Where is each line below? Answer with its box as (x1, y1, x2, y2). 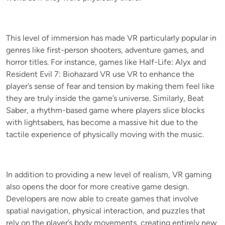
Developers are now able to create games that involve (6, 193, 198, 203)
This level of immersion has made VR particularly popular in (6, 33, 216, 43)
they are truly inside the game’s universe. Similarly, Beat (6, 93, 204, 103)
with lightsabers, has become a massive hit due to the (6, 117, 198, 127)
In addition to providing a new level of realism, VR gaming (6, 169, 211, 179)
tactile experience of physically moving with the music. (6, 129, 204, 139)
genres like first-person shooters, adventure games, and (6, 45, 204, 55)
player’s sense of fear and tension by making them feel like (6, 81, 214, 91)
